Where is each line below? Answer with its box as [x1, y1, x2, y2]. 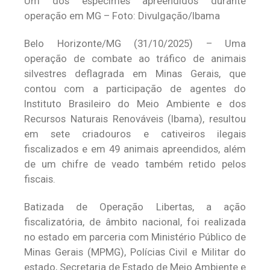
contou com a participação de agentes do [24, 83, 246, 95]
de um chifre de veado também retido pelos [24, 158, 246, 170]
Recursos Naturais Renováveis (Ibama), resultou [24, 113, 246, 125]
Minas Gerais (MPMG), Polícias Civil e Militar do [24, 246, 246, 258]
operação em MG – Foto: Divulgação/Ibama [24, 10, 220, 22]
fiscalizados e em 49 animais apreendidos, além [24, 143, 246, 155]
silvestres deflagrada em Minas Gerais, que [24, 67, 246, 80]
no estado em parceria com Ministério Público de [24, 231, 246, 243]
